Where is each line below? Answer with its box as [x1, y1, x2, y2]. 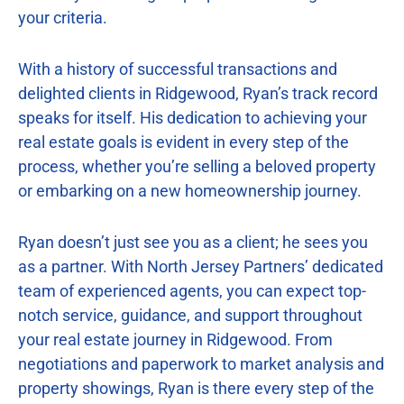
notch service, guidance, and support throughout [18, 305, 363, 325]
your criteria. [18, 7, 107, 27]
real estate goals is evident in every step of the [18, 132, 349, 151]
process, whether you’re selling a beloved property [18, 156, 376, 176]
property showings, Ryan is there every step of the [18, 378, 374, 398]
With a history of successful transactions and [18, 59, 337, 78]
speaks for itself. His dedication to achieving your [18, 107, 367, 127]
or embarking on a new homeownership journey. [18, 180, 362, 200]
